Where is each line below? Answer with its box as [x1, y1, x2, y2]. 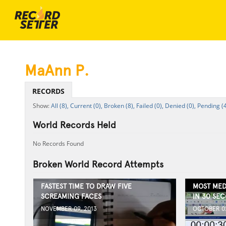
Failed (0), [136, 101, 163, 110]
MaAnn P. [24, 62, 89, 79]
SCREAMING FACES [40, 192, 101, 200]
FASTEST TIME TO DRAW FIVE [40, 182, 132, 190]
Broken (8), [103, 101, 135, 110]
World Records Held [32, 120, 116, 130]
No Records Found [32, 139, 84, 148]
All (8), [50, 101, 69, 110]
